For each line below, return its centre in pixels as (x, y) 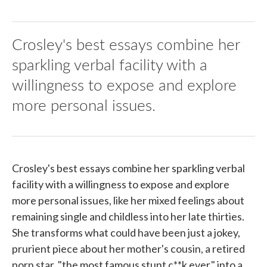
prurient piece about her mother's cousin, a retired (128, 249)
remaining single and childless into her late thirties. (128, 216)
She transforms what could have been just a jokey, (126, 232)
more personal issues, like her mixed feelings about (128, 200)
